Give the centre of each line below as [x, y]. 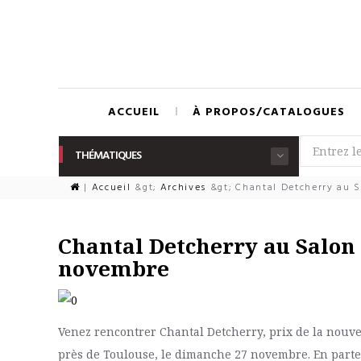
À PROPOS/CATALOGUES [269, 112]
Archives [183, 188]
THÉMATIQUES [108, 156]
